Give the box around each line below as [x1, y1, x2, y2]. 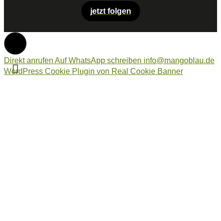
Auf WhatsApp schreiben [55, 56, 142, 65]
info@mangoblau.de [144, 56, 215, 65]
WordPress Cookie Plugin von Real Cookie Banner [4, 67, 183, 76]
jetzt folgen [90, 7, 131, 16]
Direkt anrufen [4, 56, 53, 65]
